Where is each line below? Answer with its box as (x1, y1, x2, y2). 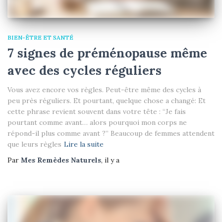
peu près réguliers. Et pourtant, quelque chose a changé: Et (7, 96, 206, 106)
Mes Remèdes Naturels (21, 156, 101, 165)
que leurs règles (7, 140, 61, 149)
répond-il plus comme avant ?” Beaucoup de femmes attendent (7, 129, 215, 138)
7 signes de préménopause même (7, 45, 207, 61)
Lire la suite (64, 140, 104, 149)
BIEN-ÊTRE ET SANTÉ (7, 34, 73, 42)
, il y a (101, 156, 119, 165)
